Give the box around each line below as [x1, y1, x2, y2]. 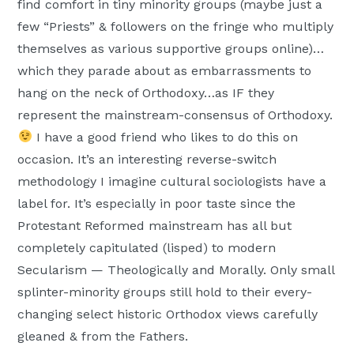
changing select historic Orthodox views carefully [17, 306, 318, 322]
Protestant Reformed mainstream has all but [17, 217, 292, 233]
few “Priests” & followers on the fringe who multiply [17, 18, 334, 34]
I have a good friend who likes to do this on [32, 129, 298, 145]
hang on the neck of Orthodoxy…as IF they [17, 85, 275, 100]
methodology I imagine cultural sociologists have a [17, 173, 327, 189]
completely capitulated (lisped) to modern [17, 239, 277, 255]
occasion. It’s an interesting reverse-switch [17, 151, 277, 167]
